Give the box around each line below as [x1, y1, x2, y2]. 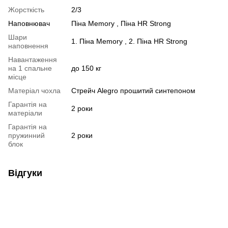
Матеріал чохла [8, 86, 61, 95]
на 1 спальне [8, 64, 52, 72]
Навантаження [8, 55, 57, 64]
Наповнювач [8, 19, 50, 27]
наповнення [8, 41, 48, 50]
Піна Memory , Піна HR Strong [71, 19, 171, 27]
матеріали [8, 108, 42, 117]
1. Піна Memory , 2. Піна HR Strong [71, 37, 187, 45]
